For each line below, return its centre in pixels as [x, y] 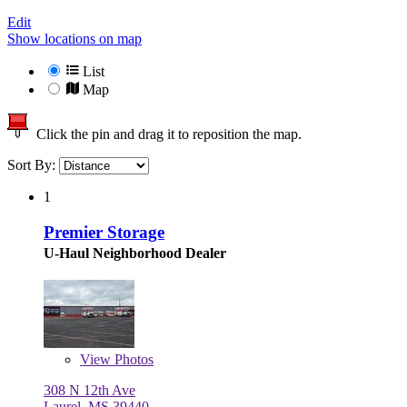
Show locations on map [74, 39]
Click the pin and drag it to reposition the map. [165, 134]
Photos [132, 359]
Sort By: [33, 165]
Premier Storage [104, 232]
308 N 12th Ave [89, 390]
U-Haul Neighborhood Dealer [135, 253]
